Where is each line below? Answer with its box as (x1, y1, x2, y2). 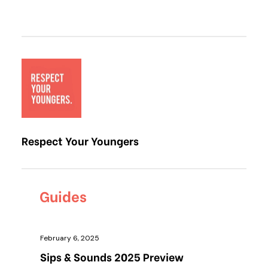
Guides (39, 185, 87, 206)
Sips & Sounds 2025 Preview (40, 248, 184, 264)
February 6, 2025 (40, 233, 99, 243)
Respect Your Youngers (22, 132, 139, 148)
